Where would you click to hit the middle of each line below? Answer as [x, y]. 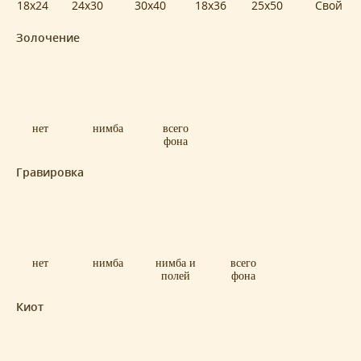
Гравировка [52, 172]
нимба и [176, 263]
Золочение [50, 37]
